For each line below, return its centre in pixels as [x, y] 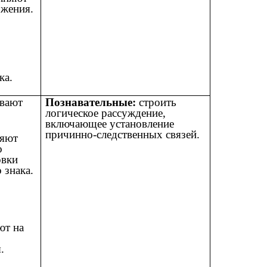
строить [156, 103]
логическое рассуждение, [106, 113]
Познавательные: [91, 103]
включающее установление [110, 124]
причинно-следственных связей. [123, 135]
